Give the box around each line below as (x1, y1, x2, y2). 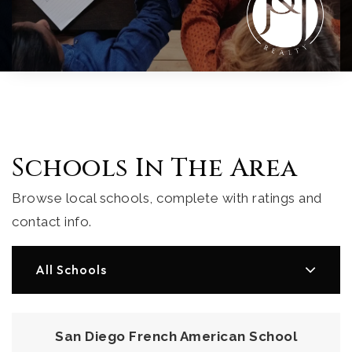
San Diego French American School (55, 328, 297, 344)
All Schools (35, 262, 107, 278)
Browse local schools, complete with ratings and (12, 189, 322, 206)
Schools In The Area (12, 151, 298, 185)
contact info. (12, 213, 92, 229)
